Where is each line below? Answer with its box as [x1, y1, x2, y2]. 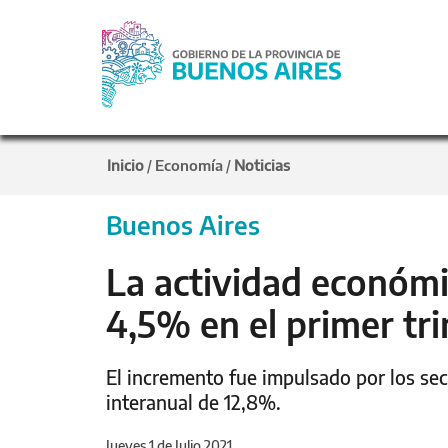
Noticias [234, 155, 290, 174]
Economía [155, 155, 223, 174]
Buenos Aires [106, 209, 260, 241]
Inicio [107, 155, 144, 174]
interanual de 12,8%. [106, 390, 281, 414]
